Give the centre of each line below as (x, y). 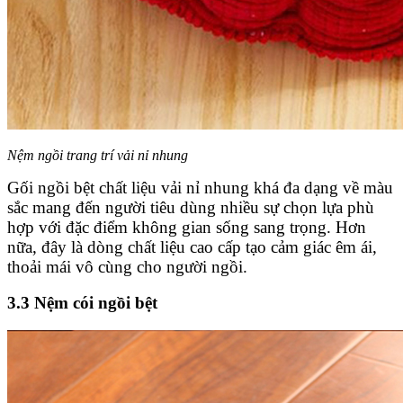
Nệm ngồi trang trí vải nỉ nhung (98, 155)
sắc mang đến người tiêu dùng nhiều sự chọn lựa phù (191, 207)
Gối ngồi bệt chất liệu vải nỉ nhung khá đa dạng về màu (200, 187)
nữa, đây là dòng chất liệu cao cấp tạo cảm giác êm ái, (192, 246)
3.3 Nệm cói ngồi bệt (82, 303)
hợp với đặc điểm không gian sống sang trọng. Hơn (187, 227)
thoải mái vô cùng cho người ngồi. (130, 266)
